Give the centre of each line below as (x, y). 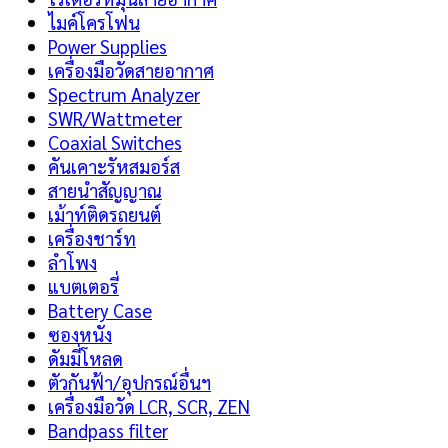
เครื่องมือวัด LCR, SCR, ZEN (149, 405)
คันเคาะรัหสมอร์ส (114, 165)
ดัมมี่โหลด (85, 357)
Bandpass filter (108, 429)
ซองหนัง (80, 333)
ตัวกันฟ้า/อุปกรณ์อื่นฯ (129, 381)
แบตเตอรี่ (83, 285)
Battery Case (100, 309)
